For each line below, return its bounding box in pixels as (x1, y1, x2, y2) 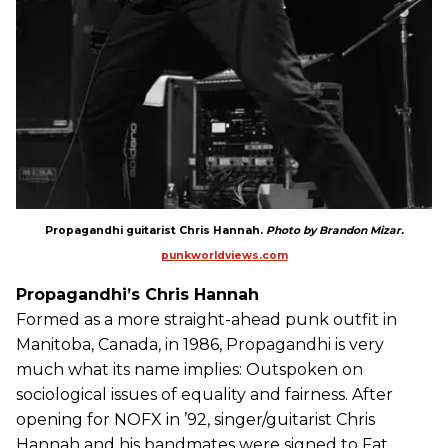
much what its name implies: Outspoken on (16, 360, 363, 380)
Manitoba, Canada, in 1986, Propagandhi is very (16, 335, 384, 355)
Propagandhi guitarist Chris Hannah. (44, 224, 266, 238)
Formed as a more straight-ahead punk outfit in (16, 310, 397, 330)
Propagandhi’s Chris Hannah (16, 285, 259, 305)
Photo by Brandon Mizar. (265, 224, 404, 238)
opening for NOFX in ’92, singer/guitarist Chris (16, 410, 375, 430)
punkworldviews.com (160, 249, 288, 263)
